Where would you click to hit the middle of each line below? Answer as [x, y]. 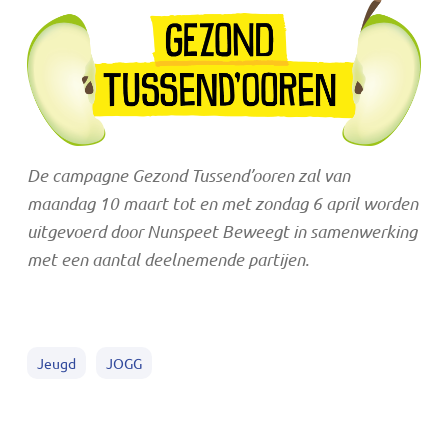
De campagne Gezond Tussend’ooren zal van [188, 174]
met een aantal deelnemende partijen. [167, 258]
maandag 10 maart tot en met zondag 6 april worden [222, 202]
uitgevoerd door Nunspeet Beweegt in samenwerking [221, 230]
